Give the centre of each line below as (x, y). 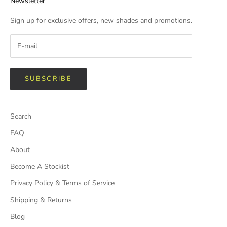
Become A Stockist (40, 166)
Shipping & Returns (41, 200)
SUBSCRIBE (49, 79)
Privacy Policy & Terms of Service (62, 183)
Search (21, 116)
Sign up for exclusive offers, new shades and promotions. (101, 21)
